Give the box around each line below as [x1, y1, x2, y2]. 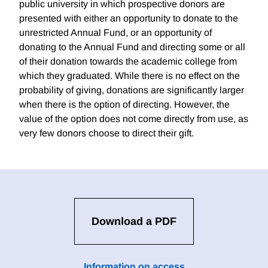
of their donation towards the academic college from [19, 56, 237, 67]
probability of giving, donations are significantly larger [19, 85, 244, 96]
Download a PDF [92, 215, 176, 228]
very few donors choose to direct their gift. [19, 128, 194, 139]
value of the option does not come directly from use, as [19, 114, 248, 124]
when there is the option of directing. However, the [19, 99, 230, 110]
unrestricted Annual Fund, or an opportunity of [19, 28, 212, 38]
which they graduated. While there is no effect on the [19, 71, 240, 81]
